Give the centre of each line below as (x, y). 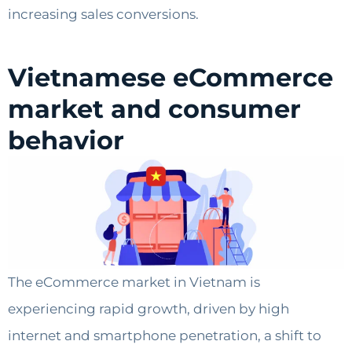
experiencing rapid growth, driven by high (148, 309)
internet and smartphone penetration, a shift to (165, 336)
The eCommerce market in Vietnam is (134, 282)
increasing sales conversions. (103, 15)
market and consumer (154, 109)
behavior (66, 141)
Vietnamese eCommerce (170, 78)
